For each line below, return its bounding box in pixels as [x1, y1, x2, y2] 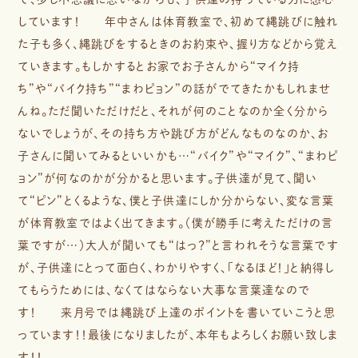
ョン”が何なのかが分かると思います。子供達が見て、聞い [18, 172, 318, 184]
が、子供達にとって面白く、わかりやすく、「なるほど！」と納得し [18, 261, 335, 273]
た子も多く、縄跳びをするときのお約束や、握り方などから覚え [18, 38, 338, 50]
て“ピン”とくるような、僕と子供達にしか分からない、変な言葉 [18, 194, 335, 206]
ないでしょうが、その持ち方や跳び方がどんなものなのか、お [18, 127, 329, 139]
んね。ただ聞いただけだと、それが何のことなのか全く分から [18, 105, 329, 117]
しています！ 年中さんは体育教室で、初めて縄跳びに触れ [18, 15, 339, 27]
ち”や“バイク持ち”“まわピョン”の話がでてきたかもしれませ [18, 82, 332, 94]
